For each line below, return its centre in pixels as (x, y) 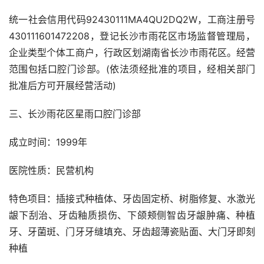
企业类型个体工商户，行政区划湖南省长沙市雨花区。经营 (132, 53)
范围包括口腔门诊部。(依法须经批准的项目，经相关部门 (132, 69)
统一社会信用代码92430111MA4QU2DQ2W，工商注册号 (132, 20)
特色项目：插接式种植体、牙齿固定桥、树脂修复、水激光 (132, 199)
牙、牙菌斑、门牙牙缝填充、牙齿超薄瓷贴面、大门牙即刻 (132, 232)
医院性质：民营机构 (51, 171)
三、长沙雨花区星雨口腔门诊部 (75, 114)
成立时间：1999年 (48, 142)
